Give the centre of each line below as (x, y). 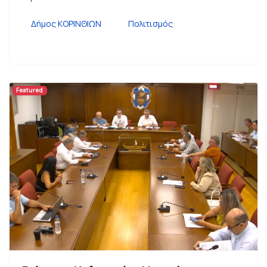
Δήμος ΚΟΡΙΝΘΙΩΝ (66, 23)
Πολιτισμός (150, 23)
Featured (30, 91)
